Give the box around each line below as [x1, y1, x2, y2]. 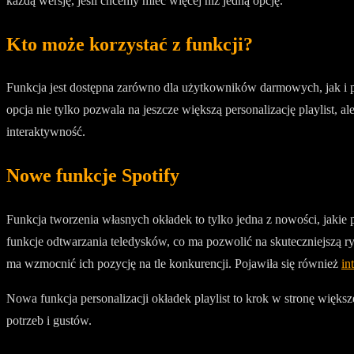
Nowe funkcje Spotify [6, 165, 179, 186]
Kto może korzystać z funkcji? [6, 33, 253, 55]
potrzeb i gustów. [6, 314, 92, 328]
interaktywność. [6, 125, 85, 139]
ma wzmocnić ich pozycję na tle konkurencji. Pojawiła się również [6, 257, 341, 271]
